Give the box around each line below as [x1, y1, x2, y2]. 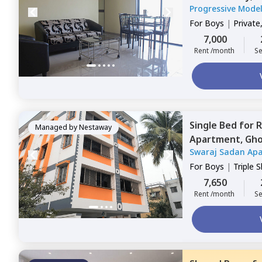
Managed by [35, 122, 77, 132]
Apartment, [189, 133, 245, 146]
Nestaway [79, 122, 112, 132]
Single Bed [189, 119, 239, 132]
